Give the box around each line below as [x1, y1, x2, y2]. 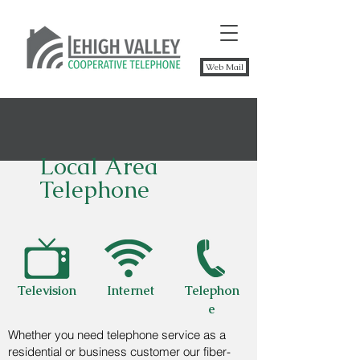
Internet [107, 282, 154, 299]
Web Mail [206, 61, 243, 72]
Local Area [39, 151, 158, 182]
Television [16, 282, 76, 299]
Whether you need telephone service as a [8, 327, 226, 342]
